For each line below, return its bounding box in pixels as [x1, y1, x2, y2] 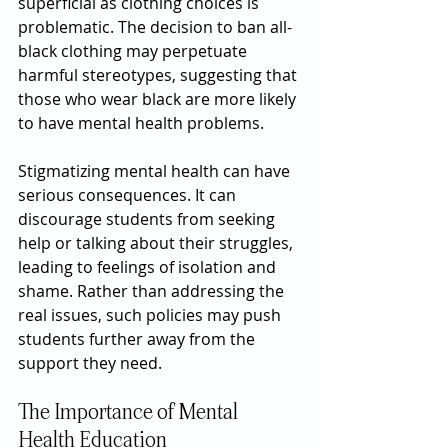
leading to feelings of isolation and [18, 256, 280, 278]
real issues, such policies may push [18, 304, 285, 326]
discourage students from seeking [18, 208, 279, 230]
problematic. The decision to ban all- [18, 16, 292, 38]
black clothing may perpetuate [18, 40, 251, 62]
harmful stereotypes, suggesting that [18, 64, 301, 86]
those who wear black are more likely [18, 88, 300, 110]
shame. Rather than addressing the [18, 280, 288, 302]
